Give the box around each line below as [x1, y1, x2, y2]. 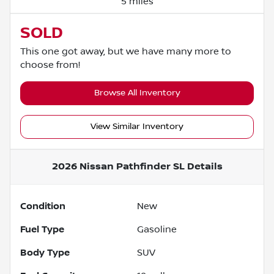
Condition [20, 200, 65, 212]
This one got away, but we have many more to [20, 45, 231, 57]
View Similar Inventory [91, 121, 183, 131]
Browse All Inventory [94, 87, 180, 98]
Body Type [20, 246, 70, 258]
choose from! [20, 59, 80, 70]
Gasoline [137, 223, 177, 235]
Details [184, 160, 223, 172]
